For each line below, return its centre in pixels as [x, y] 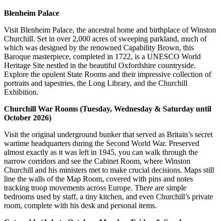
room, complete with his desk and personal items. [80, 205]
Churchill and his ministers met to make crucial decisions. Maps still [109, 170]
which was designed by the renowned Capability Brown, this [99, 47]
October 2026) [28, 117]
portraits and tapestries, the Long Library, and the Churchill [96, 83]
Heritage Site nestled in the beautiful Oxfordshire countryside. [100, 65]
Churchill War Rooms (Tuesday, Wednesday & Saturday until [108, 109]
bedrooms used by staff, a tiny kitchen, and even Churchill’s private [109, 196]
